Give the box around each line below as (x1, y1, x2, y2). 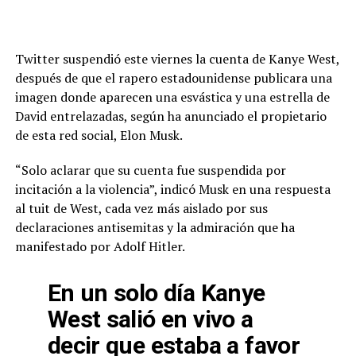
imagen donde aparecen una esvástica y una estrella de (14, 87, 330, 106)
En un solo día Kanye (47, 278, 265, 307)
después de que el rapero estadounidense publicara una (14, 68, 332, 87)
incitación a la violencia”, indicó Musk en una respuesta (14, 180, 331, 198)
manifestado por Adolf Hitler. (14, 237, 185, 255)
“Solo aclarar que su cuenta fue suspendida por (14, 161, 286, 179)
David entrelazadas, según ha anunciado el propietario (14, 106, 327, 125)
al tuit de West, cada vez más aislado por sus (14, 199, 268, 217)
